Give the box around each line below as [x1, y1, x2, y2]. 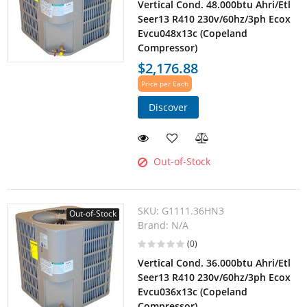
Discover [149, 101, 188, 114]
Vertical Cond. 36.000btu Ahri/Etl [138, 256, 291, 270]
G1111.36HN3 [162, 204, 225, 218]
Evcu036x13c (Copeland [138, 285, 248, 299]
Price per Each [141, 79, 189, 89]
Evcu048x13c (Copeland [138, 27, 248, 40]
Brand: [138, 219, 172, 232]
